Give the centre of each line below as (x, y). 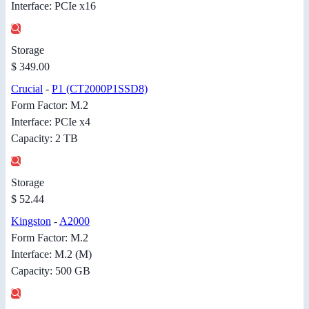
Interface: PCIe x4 (51, 121)
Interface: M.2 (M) (51, 254)
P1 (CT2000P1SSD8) (100, 88)
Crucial (27, 88)
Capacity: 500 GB (51, 270)
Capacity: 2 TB (44, 138)
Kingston (31, 221)
